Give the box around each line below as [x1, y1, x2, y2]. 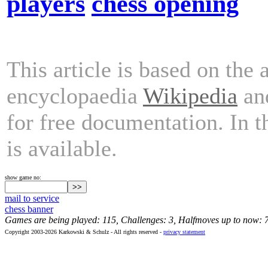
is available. [7, 135, 117, 161]
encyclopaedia [7, 83, 143, 108]
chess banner [5, 204, 53, 214]
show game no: [5, 174, 41, 181]
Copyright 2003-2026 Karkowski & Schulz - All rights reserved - [5, 229, 163, 235]
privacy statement [163, 229, 205, 235]
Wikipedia [143, 83, 237, 108]
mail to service [5, 193, 59, 203]
